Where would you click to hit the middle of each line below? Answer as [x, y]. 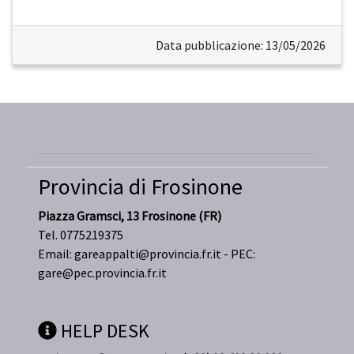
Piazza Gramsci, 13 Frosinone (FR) [130, 216]
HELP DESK [103, 331]
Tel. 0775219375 [81, 235]
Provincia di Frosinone [140, 187]
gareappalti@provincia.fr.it [148, 254]
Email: [56, 254]
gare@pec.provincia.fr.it [102, 273]
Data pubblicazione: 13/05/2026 [241, 45]
